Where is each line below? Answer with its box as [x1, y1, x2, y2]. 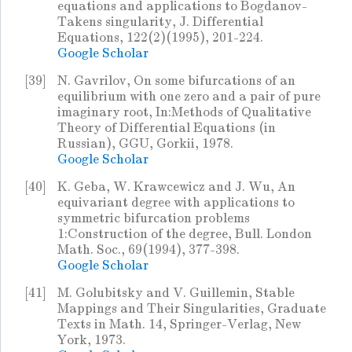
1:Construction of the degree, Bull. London [57, 226, 312, 242]
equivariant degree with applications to [57, 195, 295, 211]
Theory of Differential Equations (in [57, 120, 276, 136]
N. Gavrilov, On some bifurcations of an [57, 73, 295, 89]
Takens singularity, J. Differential [57, 14, 263, 30]
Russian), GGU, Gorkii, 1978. [57, 136, 233, 152]
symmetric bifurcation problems [57, 211, 250, 226]
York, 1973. [57, 332, 126, 348]
